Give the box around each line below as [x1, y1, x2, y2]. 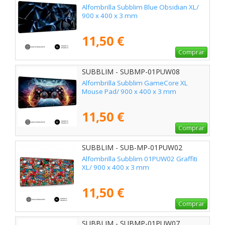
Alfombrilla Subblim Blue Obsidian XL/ [82, 3, 199, 12]
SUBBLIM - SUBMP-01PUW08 [82, 67, 180, 77]
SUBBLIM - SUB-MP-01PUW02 [82, 143, 182, 153]
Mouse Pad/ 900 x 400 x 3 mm [82, 87, 176, 96]
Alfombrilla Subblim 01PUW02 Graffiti [82, 154, 197, 164]
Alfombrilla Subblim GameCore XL [82, 78, 188, 88]
